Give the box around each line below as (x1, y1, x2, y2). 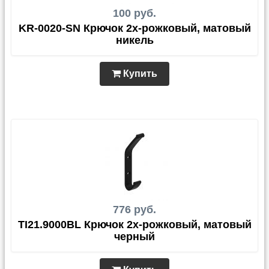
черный (114, 231, 155, 243)
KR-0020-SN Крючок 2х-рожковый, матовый (18, 22, 251, 34)
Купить (121, 68, 157, 79)
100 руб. (113, 7, 156, 19)
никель (115, 34, 154, 46)
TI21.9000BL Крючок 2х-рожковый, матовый (17, 219, 252, 231)
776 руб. (113, 204, 156, 216)
